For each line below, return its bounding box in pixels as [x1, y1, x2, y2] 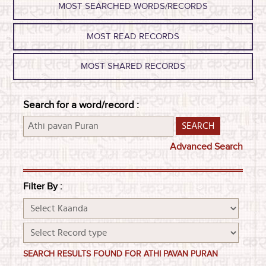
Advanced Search [170, 141, 243, 153]
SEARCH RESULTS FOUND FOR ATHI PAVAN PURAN [23, 249, 218, 259]
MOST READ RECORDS [86, 31, 179, 42]
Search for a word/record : [23, 99, 139, 111]
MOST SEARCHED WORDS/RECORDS [58, 1, 208, 12]
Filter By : [23, 180, 62, 192]
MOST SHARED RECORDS [80, 61, 185, 71]
